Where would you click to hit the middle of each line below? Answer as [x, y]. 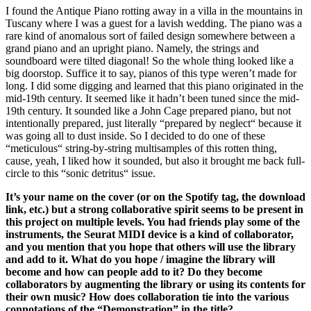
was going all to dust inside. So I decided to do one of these [135, 136]
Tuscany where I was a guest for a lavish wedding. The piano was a [154, 24]
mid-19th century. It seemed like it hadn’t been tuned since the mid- [152, 99]
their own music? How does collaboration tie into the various [147, 297]
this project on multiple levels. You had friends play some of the [153, 222]
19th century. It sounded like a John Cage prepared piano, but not [148, 111]
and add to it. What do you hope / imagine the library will [140, 260]
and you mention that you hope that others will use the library [151, 247]
